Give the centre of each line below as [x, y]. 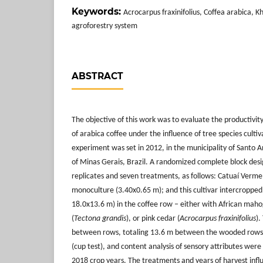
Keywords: [97, 12]
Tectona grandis [100, 219]
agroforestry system [104, 26]
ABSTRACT [97, 76]
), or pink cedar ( [153, 219]
